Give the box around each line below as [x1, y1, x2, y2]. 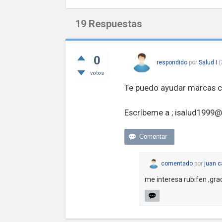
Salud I [198, 59, 217, 66]
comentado [161, 160, 193, 167]
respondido [156, 59, 187, 66]
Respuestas [86, 18, 142, 30]
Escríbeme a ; [124, 108, 175, 117]
